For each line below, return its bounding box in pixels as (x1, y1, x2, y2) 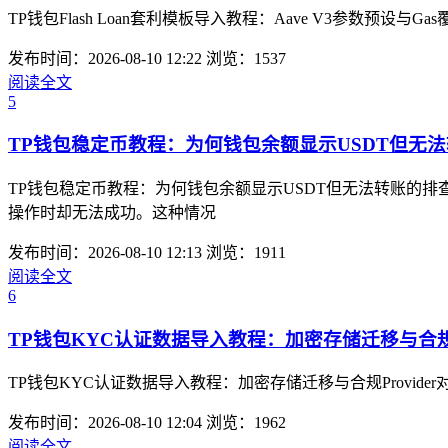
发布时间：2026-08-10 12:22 (8, 49, 202, 67)
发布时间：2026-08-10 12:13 (8, 244, 202, 261)
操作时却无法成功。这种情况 (8, 204, 216, 221)
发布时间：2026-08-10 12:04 (8, 414, 202, 432)
